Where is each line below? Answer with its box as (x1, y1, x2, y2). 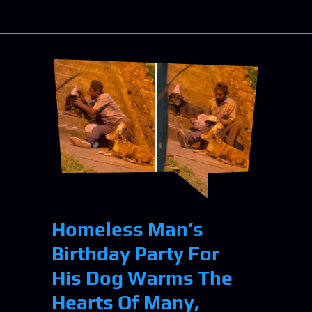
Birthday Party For (52, 242, 219, 265)
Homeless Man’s (52, 218, 203, 241)
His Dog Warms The (52, 267, 233, 290)
